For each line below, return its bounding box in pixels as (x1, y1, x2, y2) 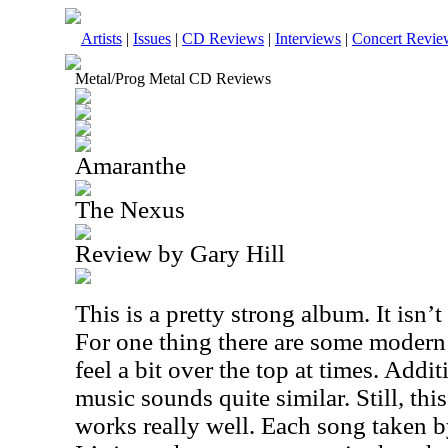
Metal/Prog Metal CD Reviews (75, 70, 271, 87)
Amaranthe (75, 152, 186, 179)
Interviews (275, 30, 341, 47)
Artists (81, 30, 122, 47)
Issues (133, 30, 171, 47)
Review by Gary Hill (75, 240, 285, 267)
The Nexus (75, 196, 185, 223)
